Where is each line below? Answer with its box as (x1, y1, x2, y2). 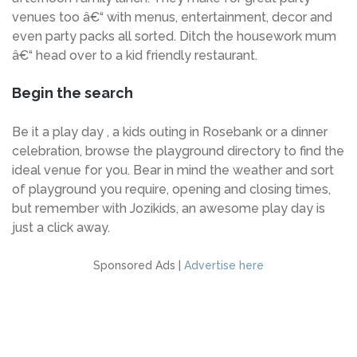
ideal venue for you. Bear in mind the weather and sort (12, 163, 334, 178)
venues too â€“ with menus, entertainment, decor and (12, 9, 332, 25)
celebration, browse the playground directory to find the (12, 143, 344, 159)
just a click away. (12, 220, 110, 236)
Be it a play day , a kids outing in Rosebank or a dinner (12, 124, 328, 140)
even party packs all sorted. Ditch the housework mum (12, 28, 336, 44)
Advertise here (184, 259, 264, 273)
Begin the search (12, 84, 133, 101)
